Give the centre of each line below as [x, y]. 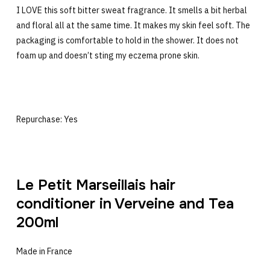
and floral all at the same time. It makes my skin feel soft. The [133, 25]
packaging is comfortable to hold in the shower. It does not [127, 40]
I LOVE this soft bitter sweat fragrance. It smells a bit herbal [131, 10]
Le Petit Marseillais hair [96, 185]
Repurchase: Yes [47, 119]
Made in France [44, 251]
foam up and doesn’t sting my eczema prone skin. [108, 55]
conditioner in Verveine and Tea [125, 203]
